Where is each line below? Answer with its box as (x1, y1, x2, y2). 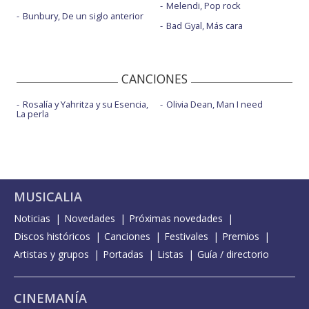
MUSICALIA (14, 188, 82, 206)
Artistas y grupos (14, 248, 89, 261)
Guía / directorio (197, 248, 269, 261)
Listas (157, 248, 183, 261)
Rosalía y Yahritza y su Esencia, (23, 98, 148, 111)
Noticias (14, 212, 50, 226)
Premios (222, 230, 259, 243)
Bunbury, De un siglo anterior (23, 10, 143, 23)
